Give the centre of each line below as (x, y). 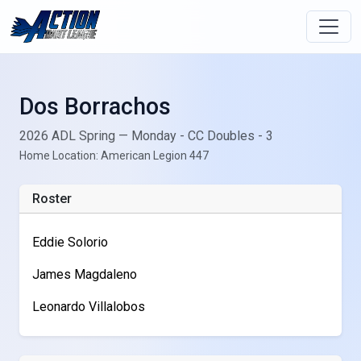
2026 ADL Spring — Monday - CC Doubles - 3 (146, 136)
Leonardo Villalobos (89, 307)
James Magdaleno (85, 274)
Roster (52, 199)
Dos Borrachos (95, 106)
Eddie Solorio (70, 242)
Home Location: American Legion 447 (114, 156)
